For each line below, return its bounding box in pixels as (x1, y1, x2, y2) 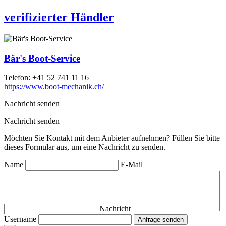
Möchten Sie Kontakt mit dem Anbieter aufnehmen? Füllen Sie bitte (4, 134, 220, 143)
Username (4, 215, 38, 224)
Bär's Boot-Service (4, 52, 80, 64)
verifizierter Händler (4, 10, 114, 24)
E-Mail (121, 160, 143, 169)
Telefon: (4, 73, 32, 82)
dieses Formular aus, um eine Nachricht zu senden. (4, 143, 165, 152)
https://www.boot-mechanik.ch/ (4, 82, 104, 91)
